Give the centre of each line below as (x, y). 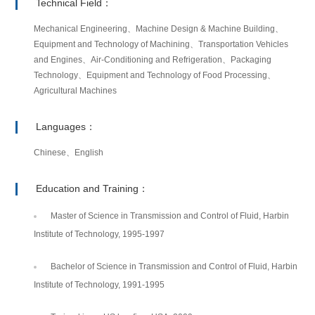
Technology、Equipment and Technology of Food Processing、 (155, 76)
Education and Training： (92, 189)
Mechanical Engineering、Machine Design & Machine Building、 (159, 29)
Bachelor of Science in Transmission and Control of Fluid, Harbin (174, 267)
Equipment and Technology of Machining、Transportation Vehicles (161, 45)
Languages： (66, 127)
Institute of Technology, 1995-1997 (99, 234)
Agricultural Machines (76, 91)
